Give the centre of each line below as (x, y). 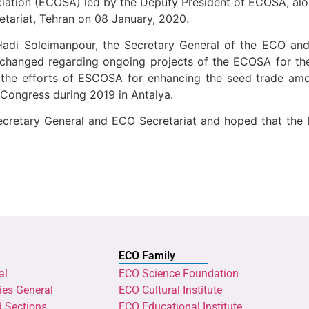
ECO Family (147, 255)
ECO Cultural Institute (170, 290)
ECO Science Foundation (179, 273)
